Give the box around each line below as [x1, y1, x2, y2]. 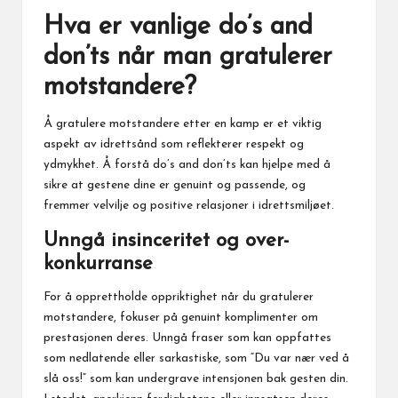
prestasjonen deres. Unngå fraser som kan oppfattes [44, 332, 331, 344]
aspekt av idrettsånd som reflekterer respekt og [44, 139, 304, 150]
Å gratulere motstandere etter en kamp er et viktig [44, 118, 322, 130]
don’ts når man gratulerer [44, 44, 332, 70]
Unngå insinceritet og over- [44, 231, 289, 251]
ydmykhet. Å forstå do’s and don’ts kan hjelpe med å [44, 159, 330, 171]
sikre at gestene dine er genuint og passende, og [44, 179, 306, 191]
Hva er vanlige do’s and [44, 14, 313, 40]
